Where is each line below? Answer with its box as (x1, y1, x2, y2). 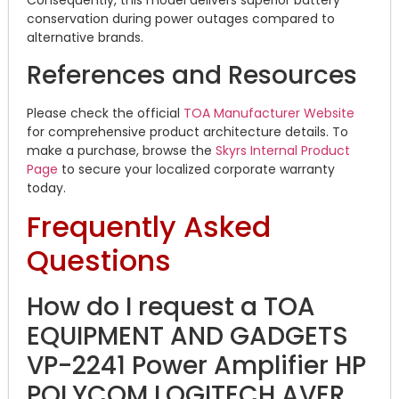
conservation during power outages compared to (27, 10, 335, 28)
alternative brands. (27, 28, 143, 47)
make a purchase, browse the (27, 141, 216, 159)
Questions (27, 240, 171, 281)
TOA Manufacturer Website (183, 103, 354, 122)
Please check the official (27, 103, 183, 122)
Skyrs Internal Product (216, 141, 350, 159)
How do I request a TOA (27, 289, 315, 325)
